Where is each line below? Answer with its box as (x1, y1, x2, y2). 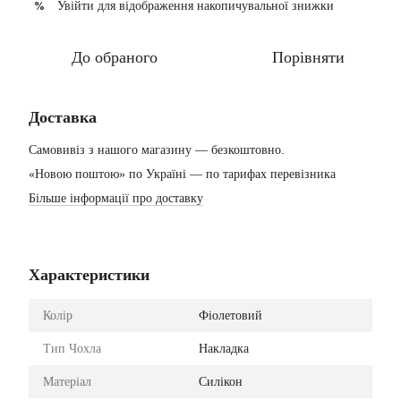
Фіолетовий (199, 309, 262, 322)
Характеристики (29, 266, 149, 284)
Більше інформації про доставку (29, 192, 203, 205)
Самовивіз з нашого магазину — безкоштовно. (29, 143, 285, 157)
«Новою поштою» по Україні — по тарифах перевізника (29, 167, 336, 181)
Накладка (199, 342, 249, 355)
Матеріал (43, 375, 91, 388)
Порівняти (271, 48, 345, 66)
